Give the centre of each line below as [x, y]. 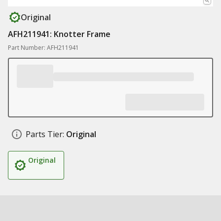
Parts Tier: [45, 134]
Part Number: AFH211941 [43, 48]
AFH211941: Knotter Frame [59, 34]
